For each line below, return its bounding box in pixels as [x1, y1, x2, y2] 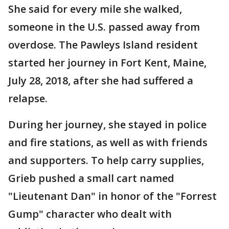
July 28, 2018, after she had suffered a [8, 74, 193, 87]
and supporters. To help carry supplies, [8, 153, 204, 167]
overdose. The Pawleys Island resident [8, 38, 198, 52]
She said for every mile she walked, [8, 2, 182, 16]
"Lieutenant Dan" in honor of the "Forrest [8, 189, 217, 203]
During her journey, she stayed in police [8, 118, 207, 131]
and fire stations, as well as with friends [8, 135, 208, 149]
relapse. [8, 91, 48, 105]
